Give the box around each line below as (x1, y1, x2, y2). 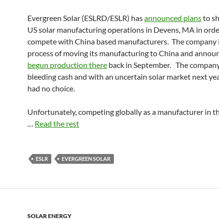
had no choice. (27, 84, 76, 93)
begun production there (27, 60, 107, 69)
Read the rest (35, 119, 79, 128)
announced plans (144, 13, 201, 22)
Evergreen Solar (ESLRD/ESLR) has (27, 13, 144, 22)
